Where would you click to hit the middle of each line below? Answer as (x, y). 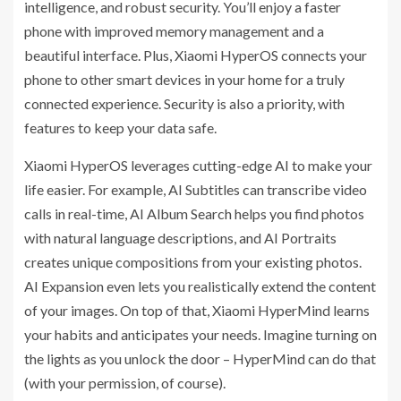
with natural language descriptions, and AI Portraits (180, 238)
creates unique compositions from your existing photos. (193, 262)
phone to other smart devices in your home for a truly (184, 80)
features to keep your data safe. (120, 128)
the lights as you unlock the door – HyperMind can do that (200, 359)
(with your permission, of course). (125, 383)
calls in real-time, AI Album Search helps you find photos (194, 214)
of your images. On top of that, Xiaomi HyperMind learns (197, 311)
